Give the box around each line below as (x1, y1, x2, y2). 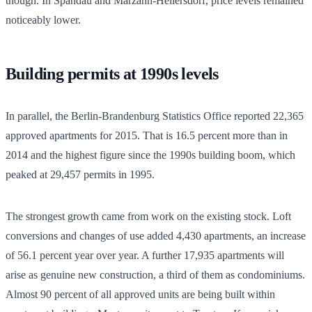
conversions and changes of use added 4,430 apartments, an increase (6, 229, 306, 242)
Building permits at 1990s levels (6, 64, 219, 83)
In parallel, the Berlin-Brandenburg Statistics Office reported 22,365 (6, 109, 304, 122)
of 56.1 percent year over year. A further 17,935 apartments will (6, 249, 284, 261)
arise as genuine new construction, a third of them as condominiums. (6, 268, 305, 281)
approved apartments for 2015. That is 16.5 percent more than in (6, 129, 288, 141)
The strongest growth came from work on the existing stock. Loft (6, 210, 291, 222)
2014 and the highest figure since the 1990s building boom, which (6, 148, 295, 161)
